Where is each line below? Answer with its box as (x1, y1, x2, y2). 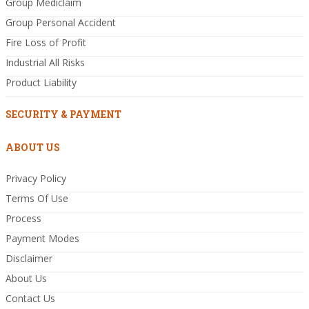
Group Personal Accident (6, 15, 116, 29)
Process (6, 211, 41, 225)
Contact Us (6, 291, 55, 305)
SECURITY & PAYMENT (6, 107, 121, 121)
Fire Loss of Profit (6, 35, 86, 49)
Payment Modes (6, 231, 79, 245)
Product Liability (6, 75, 77, 89)
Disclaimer (6, 251, 52, 265)
